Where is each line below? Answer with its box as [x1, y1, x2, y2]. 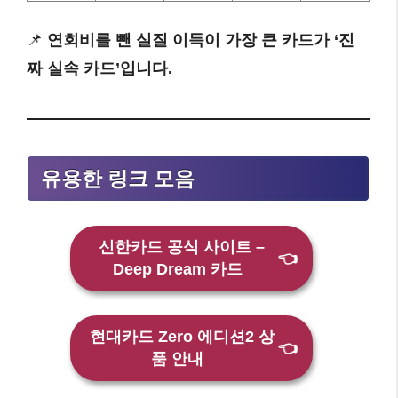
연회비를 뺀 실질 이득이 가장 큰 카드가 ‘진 [47, 31, 354, 50]
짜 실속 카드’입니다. [27, 60, 172, 78]
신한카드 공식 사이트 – [99, 238, 266, 257]
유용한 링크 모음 [41, 167, 195, 191]
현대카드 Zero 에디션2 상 [89, 328, 275, 346]
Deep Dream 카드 [112, 260, 251, 279]
